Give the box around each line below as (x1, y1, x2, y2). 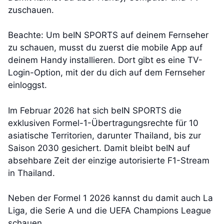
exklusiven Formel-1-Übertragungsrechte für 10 (8, 117, 198, 128)
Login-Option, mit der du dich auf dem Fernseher (8, 67, 205, 78)
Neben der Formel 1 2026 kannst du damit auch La (8, 193, 213, 203)
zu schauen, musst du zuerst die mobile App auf (8, 42, 202, 53)
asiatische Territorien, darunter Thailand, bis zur (8, 130, 201, 140)
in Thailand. (8, 167, 55, 178)
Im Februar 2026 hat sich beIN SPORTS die (8, 105, 181, 115)
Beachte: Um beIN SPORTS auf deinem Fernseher (8, 30, 208, 40)
